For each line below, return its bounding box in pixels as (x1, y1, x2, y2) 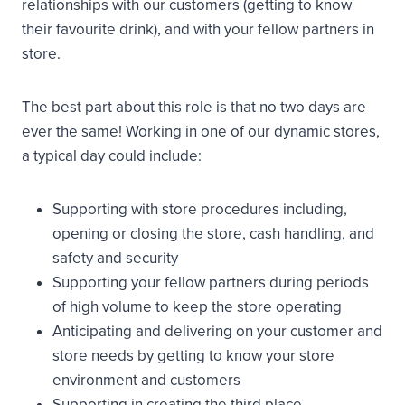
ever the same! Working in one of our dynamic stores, (22, 122, 380, 141)
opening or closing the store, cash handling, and (52, 224, 374, 243)
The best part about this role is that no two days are (22, 98, 366, 117)
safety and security (52, 249, 178, 268)
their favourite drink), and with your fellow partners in (22, 20, 374, 39)
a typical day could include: (22, 146, 202, 165)
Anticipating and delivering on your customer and (52, 322, 382, 341)
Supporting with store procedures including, (52, 200, 347, 219)
